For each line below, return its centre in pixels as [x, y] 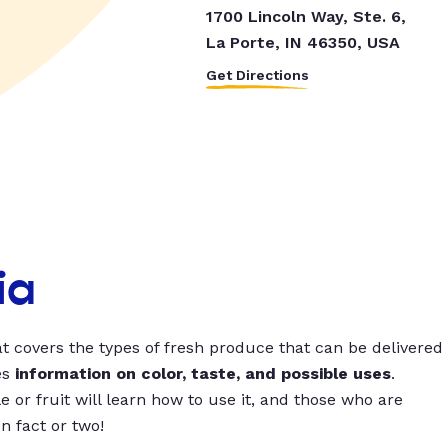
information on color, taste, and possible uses [203, 374]
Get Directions [257, 75]
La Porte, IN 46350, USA [302, 43]
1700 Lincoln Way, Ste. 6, [305, 17]
